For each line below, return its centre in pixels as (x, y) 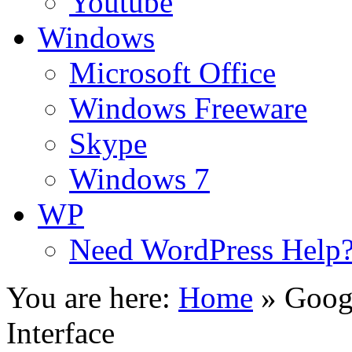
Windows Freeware (188, 108)
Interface (60, 333)
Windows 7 (139, 179)
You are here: (88, 297)
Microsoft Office (172, 73)
